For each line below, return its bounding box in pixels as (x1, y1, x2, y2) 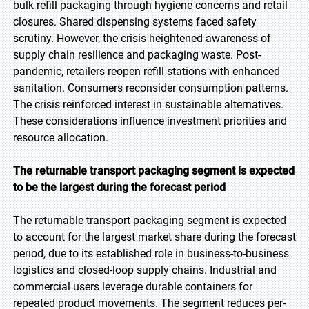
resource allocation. (13, 131, 108, 144)
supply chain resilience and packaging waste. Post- (13, 48, 261, 61)
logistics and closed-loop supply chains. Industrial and (13, 263, 277, 277)
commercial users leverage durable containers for (13, 280, 252, 293)
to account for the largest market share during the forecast (13, 230, 296, 243)
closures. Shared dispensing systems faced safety (13, 15, 257, 28)
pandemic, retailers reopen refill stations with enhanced (13, 65, 280, 78)
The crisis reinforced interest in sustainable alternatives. (13, 98, 283, 111)
